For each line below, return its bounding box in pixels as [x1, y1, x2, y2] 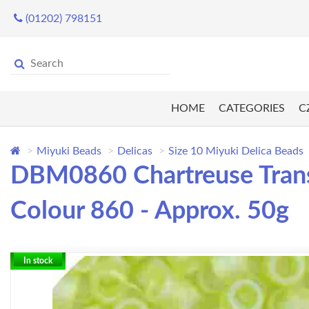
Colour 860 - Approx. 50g [10, 199, 289, 224]
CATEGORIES [218, 103, 285, 114]
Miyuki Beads [37, 146, 101, 157]
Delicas [117, 146, 152, 157]
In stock [23, 257, 52, 266]
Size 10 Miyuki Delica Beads [168, 146, 303, 157]
